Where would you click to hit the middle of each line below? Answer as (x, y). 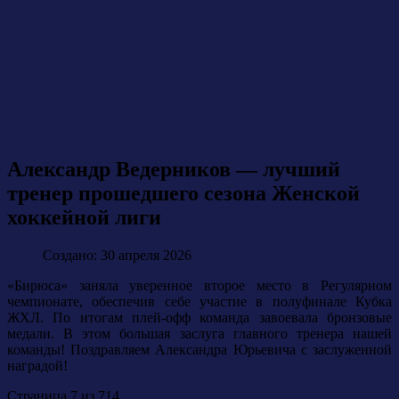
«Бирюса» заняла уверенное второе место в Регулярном (199, 286)
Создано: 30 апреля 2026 (117, 256)
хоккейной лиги (84, 218)
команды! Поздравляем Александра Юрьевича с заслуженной (199, 350)
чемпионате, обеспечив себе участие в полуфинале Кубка (199, 302)
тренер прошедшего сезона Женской (183, 194)
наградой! (37, 366)
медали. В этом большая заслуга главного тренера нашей (199, 334)
